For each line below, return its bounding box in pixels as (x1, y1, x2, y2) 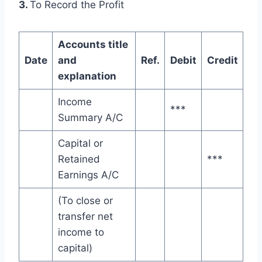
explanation (57, 70, 116, 82)
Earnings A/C (57, 168, 119, 181)
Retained (57, 153, 100, 165)
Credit (206, 54, 238, 66)
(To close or (57, 194, 113, 206)
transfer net (57, 210, 113, 222)
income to (57, 226, 104, 238)
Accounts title (57, 38, 128, 50)
